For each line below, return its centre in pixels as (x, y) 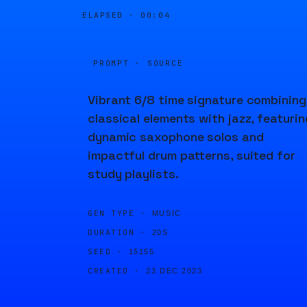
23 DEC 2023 (174, 271)
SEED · (106, 251)
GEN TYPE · (117, 213)
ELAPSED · (112, 15)
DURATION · (117, 232)
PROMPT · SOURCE (138, 63)
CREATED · (114, 271)
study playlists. (133, 174)
